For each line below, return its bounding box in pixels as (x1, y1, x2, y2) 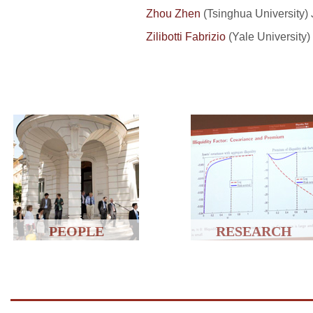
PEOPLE (48, 223, 104, 239)
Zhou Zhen (146, 6, 201, 20)
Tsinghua (207, 6, 252, 20)
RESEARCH (215, 223, 292, 239)
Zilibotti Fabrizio (146, 29, 226, 43)
